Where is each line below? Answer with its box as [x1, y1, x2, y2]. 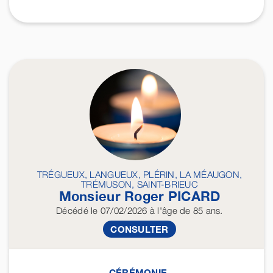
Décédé [56, 205, 88, 216]
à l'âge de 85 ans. [147, 205, 223, 216]
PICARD [168, 188, 221, 205]
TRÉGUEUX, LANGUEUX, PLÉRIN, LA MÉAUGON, [37, 169, 243, 180]
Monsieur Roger [58, 188, 168, 205]
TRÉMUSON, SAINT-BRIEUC [81, 179, 198, 190]
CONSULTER [110, 224, 169, 235]
